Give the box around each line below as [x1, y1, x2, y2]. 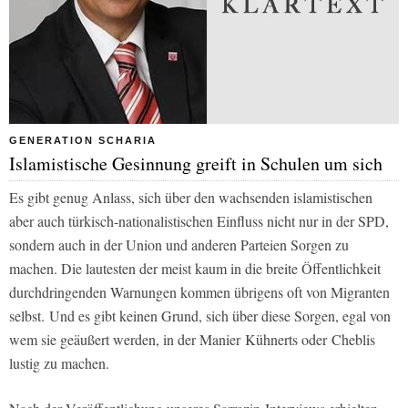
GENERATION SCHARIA [9, 135, 157, 147]
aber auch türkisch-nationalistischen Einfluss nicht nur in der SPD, [9, 211, 389, 231]
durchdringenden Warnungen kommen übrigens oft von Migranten [9, 282, 390, 302]
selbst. [9, 306, 45, 326]
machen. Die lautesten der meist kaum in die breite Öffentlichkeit [9, 259, 381, 279]
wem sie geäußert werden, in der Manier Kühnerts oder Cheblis [9, 330, 375, 350]
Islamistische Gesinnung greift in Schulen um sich [9, 151, 382, 177]
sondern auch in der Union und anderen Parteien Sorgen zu [9, 235, 349, 255]
